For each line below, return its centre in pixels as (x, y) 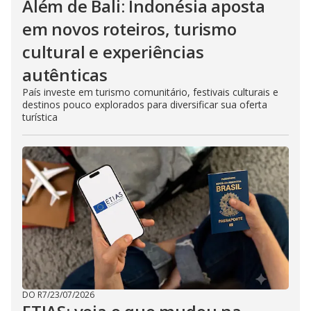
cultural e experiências (113, 51)
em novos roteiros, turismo (129, 28)
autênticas (65, 74)
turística (40, 117)
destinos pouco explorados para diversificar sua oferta (145, 104)
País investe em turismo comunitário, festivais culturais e (150, 92)
